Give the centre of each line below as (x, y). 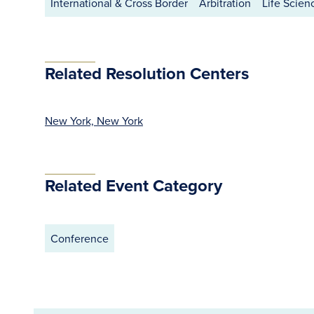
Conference (80, 238)
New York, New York (94, 121)
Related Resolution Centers (147, 73)
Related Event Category (134, 185)
